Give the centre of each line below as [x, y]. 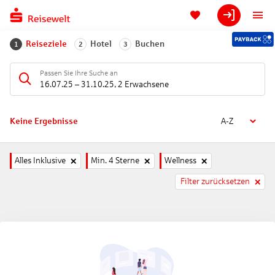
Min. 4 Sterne [115, 161]
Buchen [150, 44]
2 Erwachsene [143, 84]
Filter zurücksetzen [215, 181]
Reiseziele [46, 44]
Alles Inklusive [40, 161]
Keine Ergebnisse [44, 121]
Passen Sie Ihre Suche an [79, 73]
